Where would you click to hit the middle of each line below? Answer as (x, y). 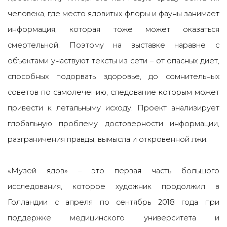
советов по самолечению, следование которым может (113, 92)
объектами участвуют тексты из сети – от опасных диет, (113, 61)
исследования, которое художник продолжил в (113, 186)
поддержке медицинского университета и (113, 218)
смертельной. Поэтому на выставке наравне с (113, 45)
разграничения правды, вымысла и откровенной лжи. (108, 139)
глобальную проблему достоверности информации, (113, 124)
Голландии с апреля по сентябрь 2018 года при (113, 202)
